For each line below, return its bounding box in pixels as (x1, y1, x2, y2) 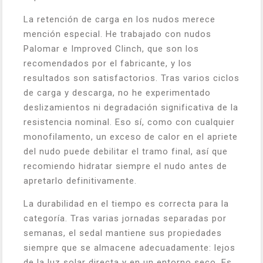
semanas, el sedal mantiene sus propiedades (23, 228, 222, 238)
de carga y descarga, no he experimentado (23, 87, 211, 98)
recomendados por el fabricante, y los (23, 58, 192, 69)
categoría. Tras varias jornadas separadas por (23, 213, 227, 224)
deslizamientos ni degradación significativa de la (23, 102, 238, 113)
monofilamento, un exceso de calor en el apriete (23, 131, 238, 142)
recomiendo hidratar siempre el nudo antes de (23, 161, 227, 171)
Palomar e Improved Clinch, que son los (23, 43, 199, 54)
